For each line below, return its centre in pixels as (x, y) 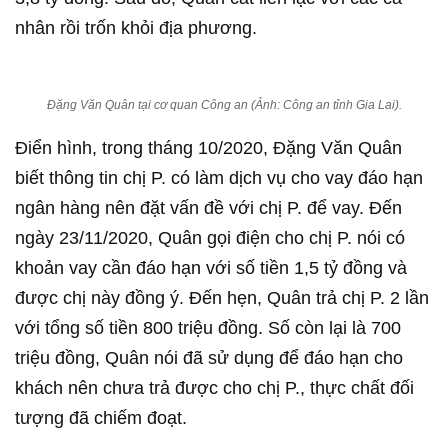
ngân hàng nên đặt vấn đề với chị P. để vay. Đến (208, 208)
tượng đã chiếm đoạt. (101, 418)
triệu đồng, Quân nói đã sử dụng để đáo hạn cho (209, 358)
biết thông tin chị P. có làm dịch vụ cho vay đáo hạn (219, 178)
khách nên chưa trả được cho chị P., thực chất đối (214, 388)
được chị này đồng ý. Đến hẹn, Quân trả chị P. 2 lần (222, 298)
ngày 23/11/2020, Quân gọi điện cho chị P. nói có (210, 238)
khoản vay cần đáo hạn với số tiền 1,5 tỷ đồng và (211, 268)
